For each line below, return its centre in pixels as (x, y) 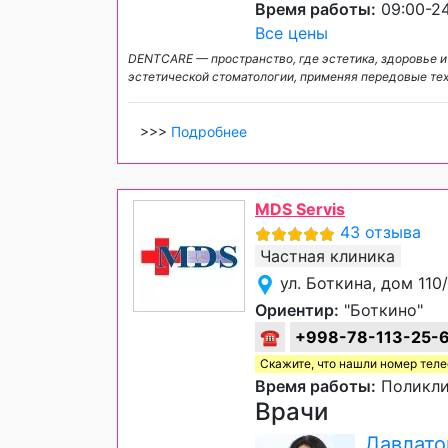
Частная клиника (327, 256)
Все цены (291, 33)
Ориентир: (297, 310)
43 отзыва (380, 232)
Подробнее (209, 132)
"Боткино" (381, 310)
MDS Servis (300, 209)
